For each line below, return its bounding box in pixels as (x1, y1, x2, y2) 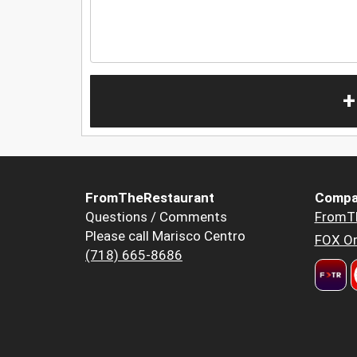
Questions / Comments (85, 209, 227, 226)
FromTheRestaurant (85, 190, 214, 206)
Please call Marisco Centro (85, 228, 245, 245)
